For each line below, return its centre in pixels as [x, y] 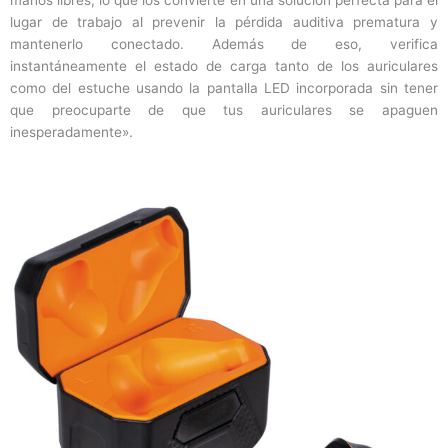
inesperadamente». [71, 132]
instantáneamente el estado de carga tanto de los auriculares [224, 66]
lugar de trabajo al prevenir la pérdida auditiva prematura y [224, 22]
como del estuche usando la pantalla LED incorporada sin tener [224, 88]
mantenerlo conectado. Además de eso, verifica [224, 44]
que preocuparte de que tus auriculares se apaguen [224, 110]
